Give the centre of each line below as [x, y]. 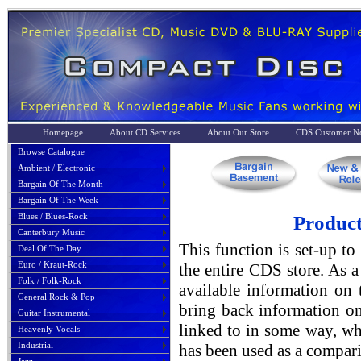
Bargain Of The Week [58, 200]
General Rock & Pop [56, 297]
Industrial [35, 345]
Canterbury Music [51, 232]
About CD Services [145, 132]
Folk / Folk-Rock [50, 280]
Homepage [63, 132]
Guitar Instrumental [54, 313]
